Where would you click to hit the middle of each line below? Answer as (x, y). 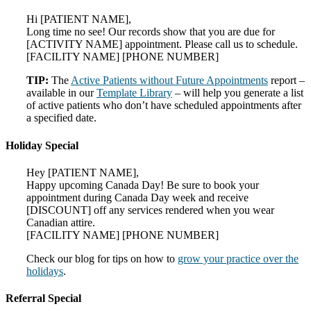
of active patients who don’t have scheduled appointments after (164, 106)
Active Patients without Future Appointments (169, 81)
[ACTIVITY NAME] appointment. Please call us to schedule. (162, 44)
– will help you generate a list (238, 93)
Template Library (134, 93)
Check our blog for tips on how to (102, 258)
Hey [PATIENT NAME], (83, 172)
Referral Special (43, 299)
